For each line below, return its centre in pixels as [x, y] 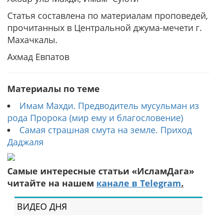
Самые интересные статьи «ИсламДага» [101, 171]
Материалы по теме [54, 89]
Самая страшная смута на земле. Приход [106, 130]
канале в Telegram [139, 183]
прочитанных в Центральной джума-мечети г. [105, 28]
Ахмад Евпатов [38, 57]
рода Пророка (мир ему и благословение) [95, 118]
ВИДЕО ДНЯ [42, 206]
